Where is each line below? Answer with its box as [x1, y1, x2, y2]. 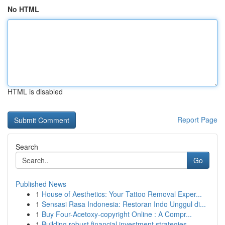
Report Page [177, 115, 217, 125]
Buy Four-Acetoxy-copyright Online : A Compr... [42, 209, 192, 219]
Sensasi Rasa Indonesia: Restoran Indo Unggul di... [42, 199, 206, 209]
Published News [16, 179, 66, 189]
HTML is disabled [8, 86, 63, 96]
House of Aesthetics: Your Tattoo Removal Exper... [42, 189, 202, 199]
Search [16, 142, 38, 152]
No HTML [8, 4, 39, 14]
